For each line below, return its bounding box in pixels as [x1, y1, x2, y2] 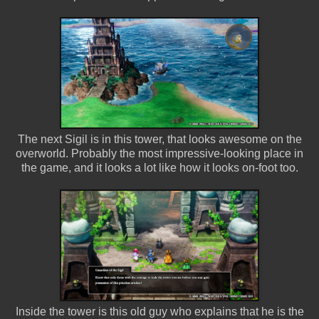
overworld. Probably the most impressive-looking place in [16, 147, 303, 159]
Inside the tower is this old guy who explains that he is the [15, 305, 304, 318]
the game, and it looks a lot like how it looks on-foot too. [21, 161, 298, 174]
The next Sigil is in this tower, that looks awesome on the [17, 132, 302, 145]
